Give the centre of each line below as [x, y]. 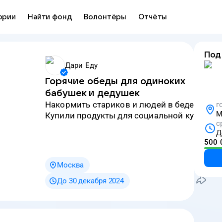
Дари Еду [82, 65]
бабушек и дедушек [92, 93]
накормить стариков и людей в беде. [124, 105]
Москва [71, 165]
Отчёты [153, 17]
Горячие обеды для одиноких [115, 81]
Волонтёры [105, 17]
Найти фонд [50, 17]
